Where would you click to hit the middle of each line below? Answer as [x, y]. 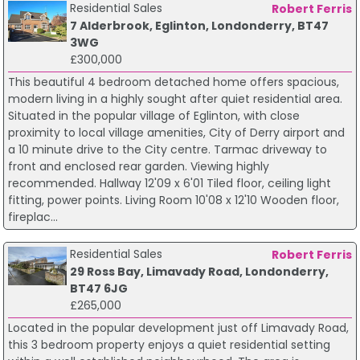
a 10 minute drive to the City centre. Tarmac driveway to [167, 149]
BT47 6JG [98, 288]
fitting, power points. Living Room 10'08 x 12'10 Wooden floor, [173, 200]
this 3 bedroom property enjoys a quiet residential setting [169, 344]
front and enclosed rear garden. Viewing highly [138, 166]
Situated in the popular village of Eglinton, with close [153, 115]
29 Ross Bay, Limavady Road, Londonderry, [199, 271]
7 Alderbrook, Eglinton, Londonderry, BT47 [199, 25]
